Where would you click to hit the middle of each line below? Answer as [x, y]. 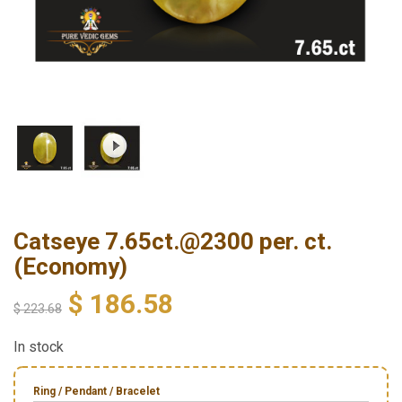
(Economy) [70, 267]
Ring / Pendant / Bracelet [96, 392]
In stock [39, 347]
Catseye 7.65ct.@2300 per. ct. [173, 242]
